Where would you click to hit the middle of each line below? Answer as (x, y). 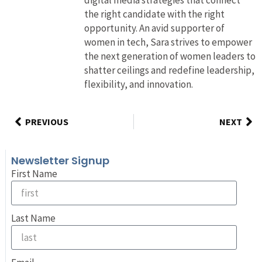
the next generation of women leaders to (170, 56)
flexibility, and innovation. (138, 84)
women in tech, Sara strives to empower (168, 42)
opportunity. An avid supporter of (154, 28)
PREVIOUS (46, 121)
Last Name (33, 218)
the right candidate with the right (154, 14)
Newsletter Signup (60, 161)
